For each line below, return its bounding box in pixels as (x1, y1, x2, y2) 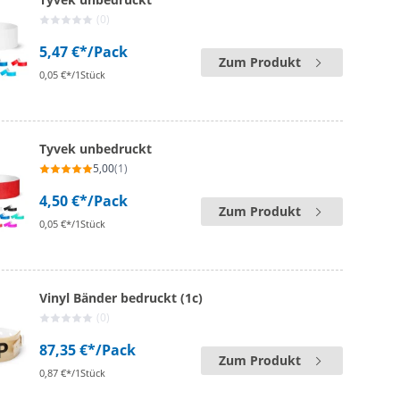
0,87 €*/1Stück (39, 366, 106, 379)
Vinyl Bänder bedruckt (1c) (39, 289, 204, 306)
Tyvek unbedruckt (39, 140, 153, 157)
